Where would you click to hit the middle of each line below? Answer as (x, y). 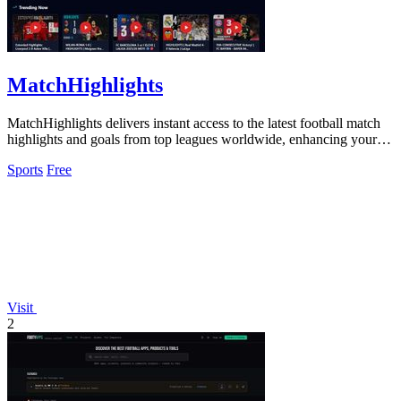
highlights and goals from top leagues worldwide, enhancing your (192, 139)
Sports (25, 169)
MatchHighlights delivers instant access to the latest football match (194, 123)
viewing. (32, 155)
